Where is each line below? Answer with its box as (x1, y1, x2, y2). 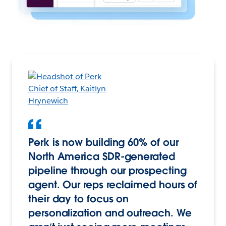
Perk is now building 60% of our (28, 135, 179, 149)
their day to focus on (28, 192, 129, 205)
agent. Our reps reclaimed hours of (28, 178, 198, 191)
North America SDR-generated (28, 149, 175, 163)
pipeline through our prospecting (28, 163, 187, 177)
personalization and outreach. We (28, 206, 192, 219)
